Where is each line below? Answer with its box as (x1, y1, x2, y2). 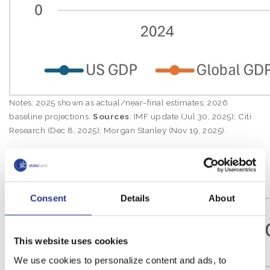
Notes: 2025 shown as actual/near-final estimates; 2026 (9, 98, 228, 107)
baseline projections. (9, 111, 93, 121)
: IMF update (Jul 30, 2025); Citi (129, 111, 251, 121)
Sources (93, 111, 130, 121)
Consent (30, 193, 66, 204)
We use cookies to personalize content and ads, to (14, 254, 227, 265)
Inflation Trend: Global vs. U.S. (9, 148, 215, 166)
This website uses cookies (14, 236, 128, 246)
